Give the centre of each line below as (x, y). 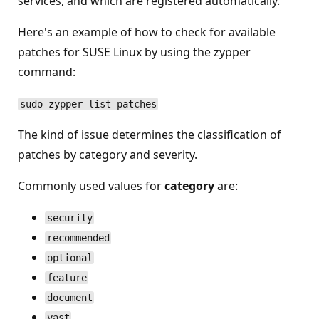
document (69, 298)
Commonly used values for (91, 186)
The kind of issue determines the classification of (150, 135)
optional (69, 258)
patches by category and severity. (108, 155)
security (69, 218)
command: (47, 72)
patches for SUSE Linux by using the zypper (134, 52)
